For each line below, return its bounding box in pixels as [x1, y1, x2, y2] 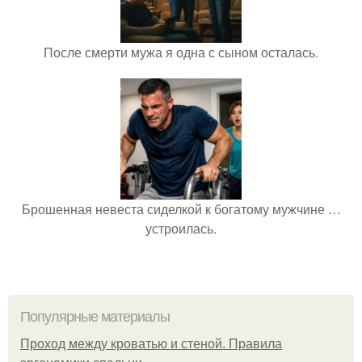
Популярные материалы [20, 309, 170, 326]
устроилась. [145, 219, 217, 238]
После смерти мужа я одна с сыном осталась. [44, 43, 318, 62]
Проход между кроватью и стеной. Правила [20, 337, 282, 351]
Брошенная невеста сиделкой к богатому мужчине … [21, 200, 341, 219]
